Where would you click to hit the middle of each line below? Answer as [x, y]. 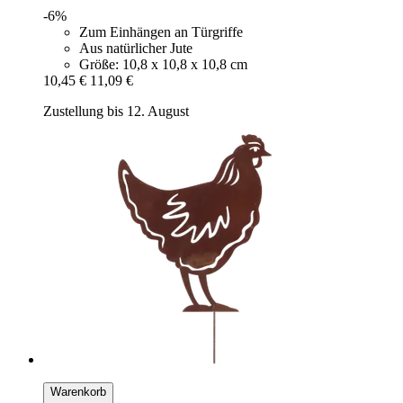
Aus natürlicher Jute [136, 48]
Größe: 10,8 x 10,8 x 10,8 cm [163, 64]
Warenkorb [78, 391]
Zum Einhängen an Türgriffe [161, 31]
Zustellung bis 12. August [116, 111]
